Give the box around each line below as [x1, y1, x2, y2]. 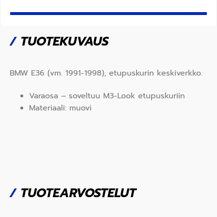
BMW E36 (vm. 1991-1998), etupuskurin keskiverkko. [10, 67, 202, 79]
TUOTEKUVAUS [16, 32, 108, 51]
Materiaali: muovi [29, 102, 92, 114]
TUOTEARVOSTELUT [16, 184, 136, 203]
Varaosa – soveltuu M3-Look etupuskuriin [29, 90, 185, 102]
